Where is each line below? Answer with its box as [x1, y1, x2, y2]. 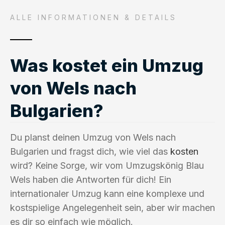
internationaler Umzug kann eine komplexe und [10, 188, 204, 199]
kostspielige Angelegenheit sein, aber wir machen [10, 202, 215, 213]
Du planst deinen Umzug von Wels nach [10, 132, 176, 143]
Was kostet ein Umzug [10, 54, 203, 76]
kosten [170, 146, 198, 157]
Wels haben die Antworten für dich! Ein [10, 174, 171, 185]
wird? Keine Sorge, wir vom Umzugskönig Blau [10, 160, 204, 171]
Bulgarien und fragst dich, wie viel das [10, 146, 170, 157]
